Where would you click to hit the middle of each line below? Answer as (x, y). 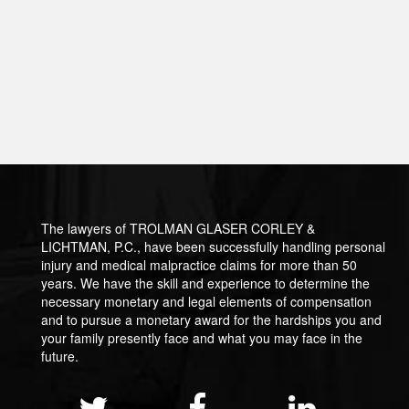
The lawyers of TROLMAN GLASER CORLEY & (178, 229)
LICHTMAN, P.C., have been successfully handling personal (213, 247)
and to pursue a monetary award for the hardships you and (211, 320)
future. (60, 357)
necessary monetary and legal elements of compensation (206, 302)
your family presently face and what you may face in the (202, 338)
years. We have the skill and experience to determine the (205, 283)
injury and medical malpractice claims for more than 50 (199, 265)
